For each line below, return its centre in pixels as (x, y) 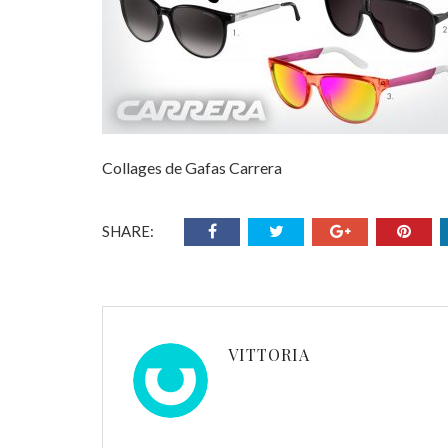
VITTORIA (269, 355)
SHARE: (128, 231)
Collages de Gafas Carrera (192, 168)
